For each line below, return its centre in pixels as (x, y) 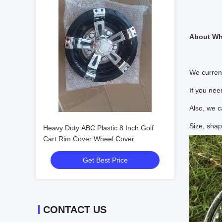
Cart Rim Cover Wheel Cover (89, 139)
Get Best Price (105, 160)
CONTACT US (75, 210)
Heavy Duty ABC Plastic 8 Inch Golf (98, 128)
